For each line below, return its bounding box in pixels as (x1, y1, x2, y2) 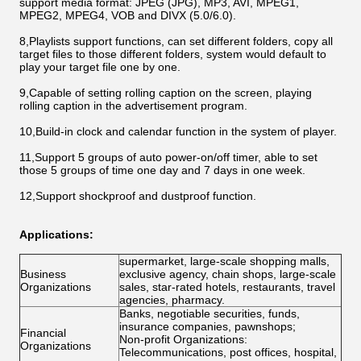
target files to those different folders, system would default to (19, 48, 326, 60)
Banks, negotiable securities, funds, (119, 307, 300, 320)
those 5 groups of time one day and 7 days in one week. (19, 164, 305, 176)
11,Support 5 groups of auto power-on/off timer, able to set (19, 151, 317, 164)
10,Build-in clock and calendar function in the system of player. (19, 125, 337, 138)
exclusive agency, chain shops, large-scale (119, 268, 336, 280)
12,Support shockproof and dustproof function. (19, 189, 256, 202)
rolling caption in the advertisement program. (19, 99, 247, 112)
